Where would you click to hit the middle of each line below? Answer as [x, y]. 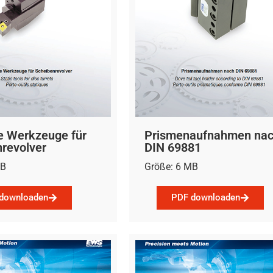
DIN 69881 [173, 147]
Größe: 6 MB [171, 166]
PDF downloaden [206, 198]
